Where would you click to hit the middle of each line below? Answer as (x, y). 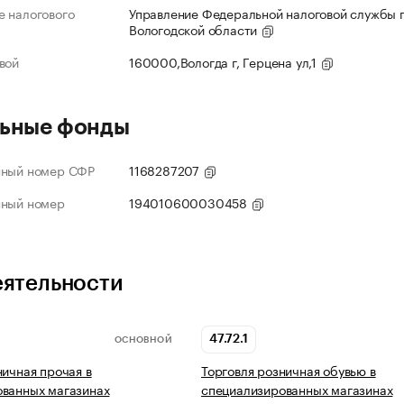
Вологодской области (195, 29)
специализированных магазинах (297, 389)
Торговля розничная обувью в (289, 370)
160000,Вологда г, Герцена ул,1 (225, 62)
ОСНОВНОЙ (143, 340)
